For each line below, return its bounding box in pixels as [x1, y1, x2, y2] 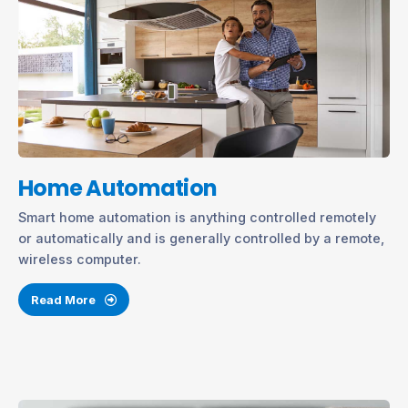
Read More [30, 291, 98, 307]
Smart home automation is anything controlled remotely [18, 209, 376, 226]
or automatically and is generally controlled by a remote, [18, 230, 384, 247]
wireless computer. [18, 251, 141, 268]
